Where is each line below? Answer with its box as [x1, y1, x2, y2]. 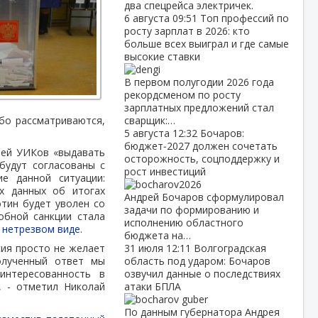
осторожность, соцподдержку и [124, 152, 280, 165]
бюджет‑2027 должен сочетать [124, 139, 278, 153]
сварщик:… [124, 114, 175, 127]
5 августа [124, 126, 172, 140]
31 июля [124, 241, 166, 255]
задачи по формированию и [124, 203, 259, 216]
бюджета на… [124, 229, 191, 242]
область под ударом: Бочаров [124, 254, 270, 268]
